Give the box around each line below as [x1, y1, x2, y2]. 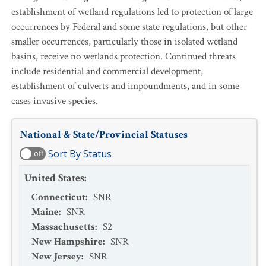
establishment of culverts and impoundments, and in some [11, 80, 239, 93]
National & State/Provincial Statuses [20, 128, 188, 141]
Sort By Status [48, 147, 112, 160]
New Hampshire [31, 235, 103, 248]
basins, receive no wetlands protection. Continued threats [11, 50, 236, 63]
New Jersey [31, 250, 81, 263]
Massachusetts [31, 220, 95, 233]
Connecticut [31, 191, 85, 204]
